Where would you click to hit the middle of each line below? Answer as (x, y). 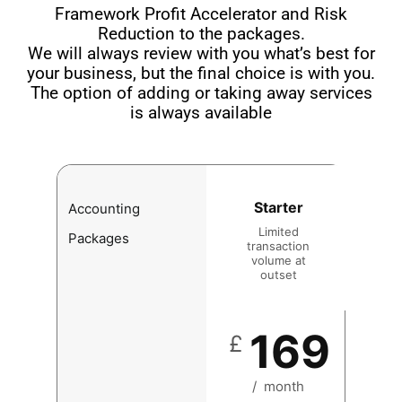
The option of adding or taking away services (201, 93)
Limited (278, 231)
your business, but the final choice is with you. (201, 73)
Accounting (104, 208)
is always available (201, 113)
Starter (278, 207)
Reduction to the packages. (201, 34)
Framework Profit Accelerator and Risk (201, 14)
